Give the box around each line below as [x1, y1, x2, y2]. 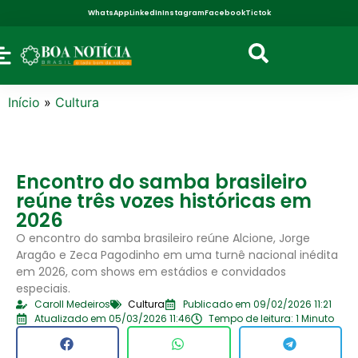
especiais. [16, 280, 70, 296]
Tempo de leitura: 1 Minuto [209, 311, 334, 325]
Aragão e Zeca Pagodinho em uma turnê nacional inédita [16, 246, 338, 263]
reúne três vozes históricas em [16, 187, 312, 214]
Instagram [161, 8, 205, 18]
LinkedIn [129, 8, 162, 18]
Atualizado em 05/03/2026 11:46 [34, 311, 191, 325]
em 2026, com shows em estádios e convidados [16, 263, 286, 280]
